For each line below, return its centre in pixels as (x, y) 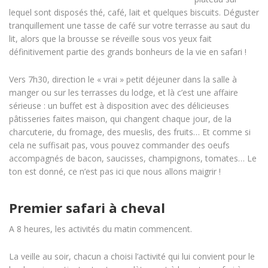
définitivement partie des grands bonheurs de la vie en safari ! (128, 52)
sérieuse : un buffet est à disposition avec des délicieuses (119, 106)
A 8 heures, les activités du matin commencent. (100, 229)
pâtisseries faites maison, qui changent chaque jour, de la (120, 119)
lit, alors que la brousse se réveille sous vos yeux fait (110, 39)
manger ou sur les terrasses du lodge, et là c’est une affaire (124, 93)
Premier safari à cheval (87, 208)
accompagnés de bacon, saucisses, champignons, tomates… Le (133, 159)
